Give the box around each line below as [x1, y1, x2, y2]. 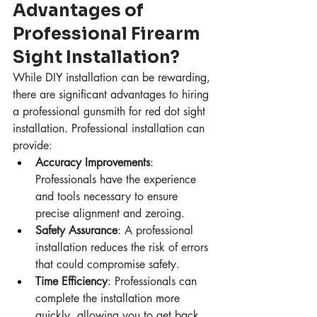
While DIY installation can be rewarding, [13, 70, 214, 86]
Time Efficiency [35, 274, 108, 289]
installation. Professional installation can [13, 121, 208, 137]
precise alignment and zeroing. [35, 206, 185, 221]
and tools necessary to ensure [35, 189, 181, 204]
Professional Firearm [13, 23, 204, 45]
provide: [13, 138, 52, 154]
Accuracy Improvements [35, 155, 150, 171]
